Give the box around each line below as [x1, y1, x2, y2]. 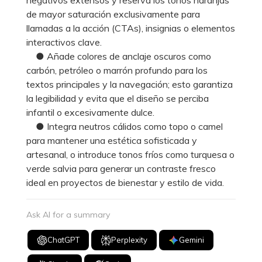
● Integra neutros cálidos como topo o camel [26, 120, 223, 132]
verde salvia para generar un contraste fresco [26, 162, 216, 174]
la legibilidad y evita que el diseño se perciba [26, 92, 209, 104]
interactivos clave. [26, 36, 102, 48]
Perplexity [111, 235, 148, 245]
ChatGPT [47, 235, 80, 245]
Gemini [179, 235, 205, 245]
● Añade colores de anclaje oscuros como [26, 50, 211, 62]
